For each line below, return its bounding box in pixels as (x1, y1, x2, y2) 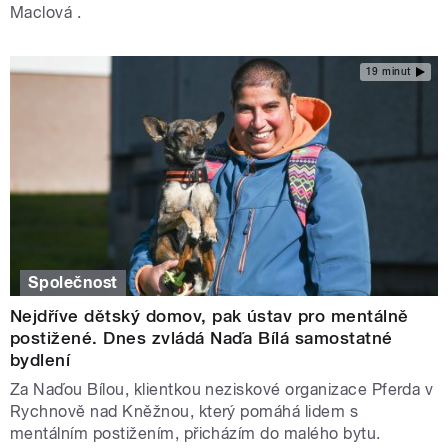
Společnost (28, 272, 118, 292)
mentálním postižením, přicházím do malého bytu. (10, 423, 381, 443)
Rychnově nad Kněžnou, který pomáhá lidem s (10, 401, 359, 421)
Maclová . (10, 2, 82, 22)
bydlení (10, 349, 71, 370)
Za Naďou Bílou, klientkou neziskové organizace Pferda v (10, 379, 434, 399)
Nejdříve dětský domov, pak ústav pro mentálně (10, 305, 409, 326)
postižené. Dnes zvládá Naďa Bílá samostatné (10, 327, 393, 348)
